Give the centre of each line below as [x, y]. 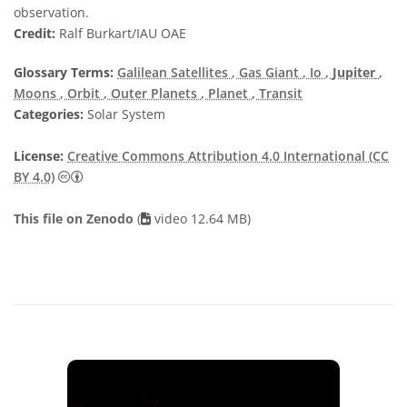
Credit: [35, 33]
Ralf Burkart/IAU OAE [121, 33]
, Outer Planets [152, 93]
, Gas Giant [267, 72]
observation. [51, 12]
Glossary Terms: [64, 72]
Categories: [49, 114]
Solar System [124, 114]
